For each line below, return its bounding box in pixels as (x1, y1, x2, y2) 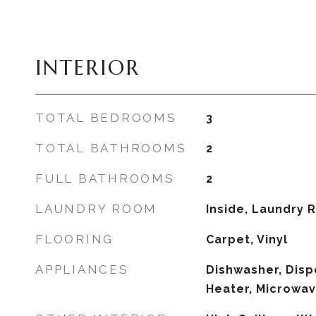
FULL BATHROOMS (35, 171, 175, 186)
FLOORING (35, 232, 114, 246)
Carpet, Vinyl (205, 233, 288, 246)
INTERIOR (35, 55, 140, 80)
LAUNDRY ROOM (35, 202, 157, 216)
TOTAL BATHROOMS (35, 141, 187, 155)
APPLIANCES (35, 262, 129, 276)
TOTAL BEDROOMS (35, 111, 177, 125)
